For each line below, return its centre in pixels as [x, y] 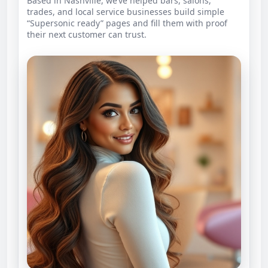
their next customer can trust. [87, 34]
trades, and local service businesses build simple [126, 11]
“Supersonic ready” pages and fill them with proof [127, 23]
